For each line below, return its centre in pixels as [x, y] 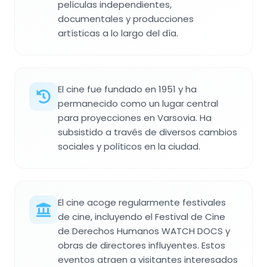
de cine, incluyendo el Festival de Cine [142, 216]
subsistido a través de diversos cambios [148, 132]
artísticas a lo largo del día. [118, 33]
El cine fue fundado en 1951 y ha [127, 89]
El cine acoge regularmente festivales [142, 202]
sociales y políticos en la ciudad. [129, 146]
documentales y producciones [126, 18]
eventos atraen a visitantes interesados [148, 259]
